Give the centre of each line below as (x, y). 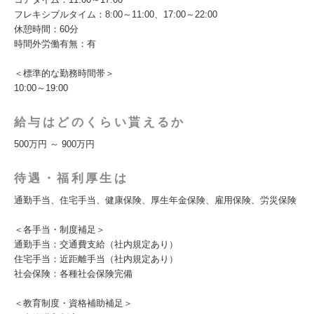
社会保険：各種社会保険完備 (73, 274)
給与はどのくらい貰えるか (100, 122)
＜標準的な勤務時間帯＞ (64, 73)
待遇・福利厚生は (71, 178)
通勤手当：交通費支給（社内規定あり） (96, 244)
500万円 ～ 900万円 (54, 144)
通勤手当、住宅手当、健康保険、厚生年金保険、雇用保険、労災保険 (155, 200)
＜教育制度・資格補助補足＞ (73, 303)
